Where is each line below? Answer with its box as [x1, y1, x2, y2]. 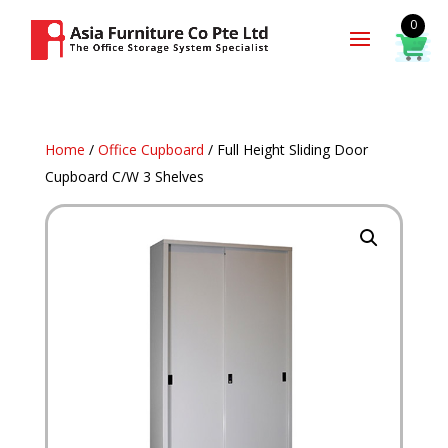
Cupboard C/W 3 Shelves [44, 167, 204, 186]
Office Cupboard [97, 140, 204, 159]
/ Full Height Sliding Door [203, 140, 368, 159]
